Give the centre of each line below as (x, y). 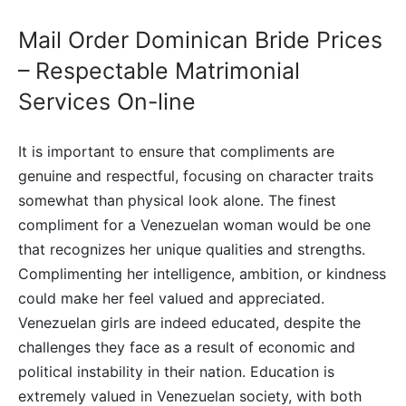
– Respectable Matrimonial (159, 70)
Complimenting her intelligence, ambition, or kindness (202, 273)
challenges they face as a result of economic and (187, 347)
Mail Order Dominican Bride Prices (200, 39)
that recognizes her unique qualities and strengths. (192, 249)
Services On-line (107, 101)
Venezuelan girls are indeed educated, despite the (189, 322)
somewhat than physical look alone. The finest (177, 200)
